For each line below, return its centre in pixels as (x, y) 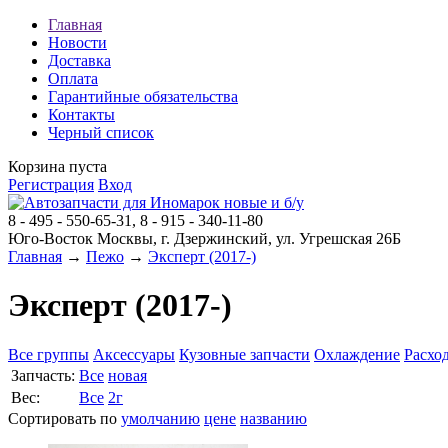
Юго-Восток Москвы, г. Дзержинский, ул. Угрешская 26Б (204, 238)
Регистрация (51, 184)
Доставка (79, 60)
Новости (77, 42)
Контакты (81, 114)
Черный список (101, 132)
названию (273, 418)
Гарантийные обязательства (143, 96)
